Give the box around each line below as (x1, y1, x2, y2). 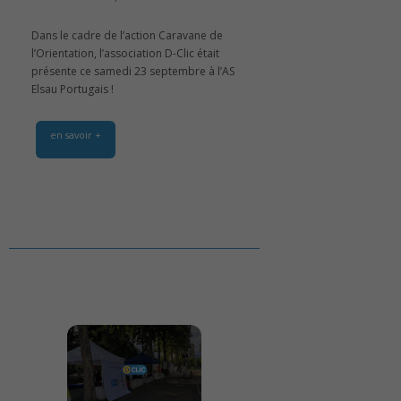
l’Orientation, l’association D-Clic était (31, 45, 219, 61)
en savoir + (50, 127, 101, 141)
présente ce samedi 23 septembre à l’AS (31, 63, 235, 79)
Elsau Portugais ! (31, 81, 114, 97)
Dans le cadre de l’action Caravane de (31, 27, 223, 43)
